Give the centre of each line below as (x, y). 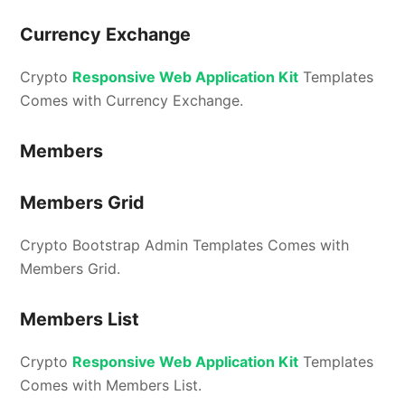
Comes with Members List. (111, 385)
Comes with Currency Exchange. (132, 100)
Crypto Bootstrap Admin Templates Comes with (185, 245)
